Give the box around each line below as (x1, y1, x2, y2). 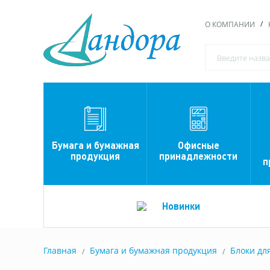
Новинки (162, 199, 201, 213)
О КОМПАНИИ (205, 19, 255, 30)
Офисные (177, 138, 219, 151)
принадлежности (159, 149, 238, 162)
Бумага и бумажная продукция (90, 245, 217, 257)
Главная (43, 245, 77, 257)
